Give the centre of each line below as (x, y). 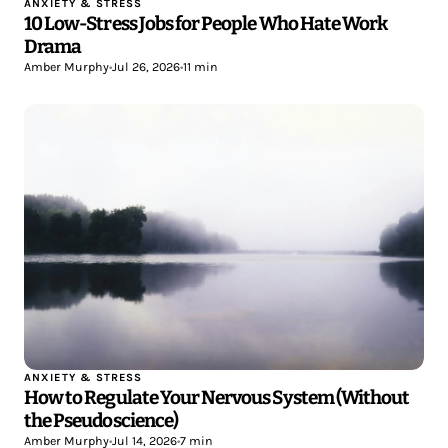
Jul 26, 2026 (146, 66)
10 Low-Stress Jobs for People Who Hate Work (206, 23)
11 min (200, 66)
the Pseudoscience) (101, 421)
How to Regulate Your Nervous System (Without (217, 398)
